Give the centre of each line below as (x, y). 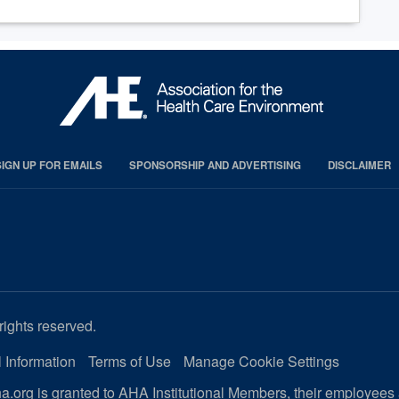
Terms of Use (129, 362)
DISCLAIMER (359, 166)
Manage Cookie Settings (261, 362)
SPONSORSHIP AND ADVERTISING (215, 166)
